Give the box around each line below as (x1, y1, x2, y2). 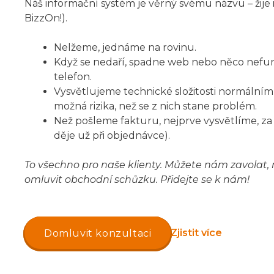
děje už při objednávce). (54, 130, 170, 142)
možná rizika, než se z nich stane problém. (54, 100, 257, 113)
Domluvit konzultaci (44, 228, 152, 240)
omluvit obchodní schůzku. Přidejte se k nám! (24, 174, 250, 186)
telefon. (54, 71, 92, 83)
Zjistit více (171, 226, 223, 239)
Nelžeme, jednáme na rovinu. (54, 42, 196, 54)
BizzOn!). (24, 12, 67, 24)
